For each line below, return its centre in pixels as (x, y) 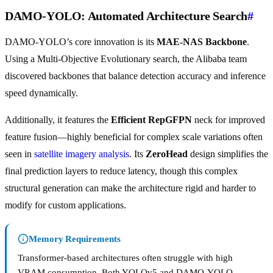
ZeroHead (167, 154)
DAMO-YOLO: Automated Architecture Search (126, 16)
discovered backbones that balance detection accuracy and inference (135, 76)
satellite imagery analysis (82, 154)
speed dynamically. (41, 93)
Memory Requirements (75, 239)
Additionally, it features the (58, 120)
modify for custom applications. (66, 205)
